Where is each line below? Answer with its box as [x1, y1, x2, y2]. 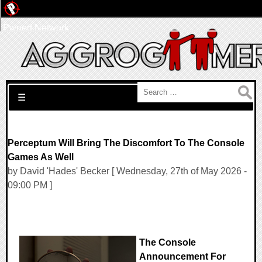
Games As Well [8, 152, 74, 162]
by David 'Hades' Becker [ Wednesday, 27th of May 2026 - [8, 166, 247, 176]
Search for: [8, 84, 53, 94]
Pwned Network [3, 23, 69, 33]
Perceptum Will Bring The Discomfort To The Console [8, 138, 244, 148]
